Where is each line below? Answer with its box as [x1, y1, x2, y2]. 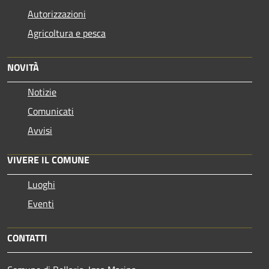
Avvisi [28, 122, 52, 138]
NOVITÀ [7, 59, 39, 74]
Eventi [28, 196, 54, 211]
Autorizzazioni [28, 6, 86, 21]
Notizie [28, 84, 56, 99]
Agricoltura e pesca [28, 25, 106, 40]
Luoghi [28, 177, 55, 192]
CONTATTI [7, 230, 47, 245]
